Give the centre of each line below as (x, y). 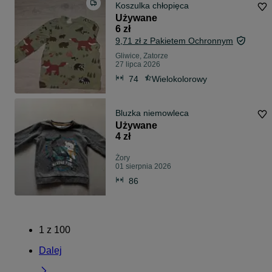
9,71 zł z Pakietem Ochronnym (174, 41)
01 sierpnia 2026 (143, 167)
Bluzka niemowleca (152, 113)
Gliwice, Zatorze (142, 56)
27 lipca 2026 (138, 65)
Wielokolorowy (179, 79)
